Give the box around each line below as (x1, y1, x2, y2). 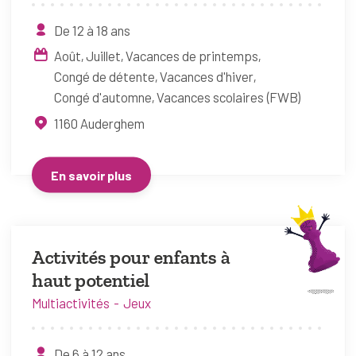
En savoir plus (51, 167, 132, 182)
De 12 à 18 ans (53, 21, 130, 38)
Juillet (85, 48, 121, 64)
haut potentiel (32, 269, 149, 292)
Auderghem (79, 114, 145, 131)
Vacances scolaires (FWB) (156, 89, 301, 105)
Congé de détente (53, 68, 155, 84)
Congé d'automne (53, 89, 152, 105)
